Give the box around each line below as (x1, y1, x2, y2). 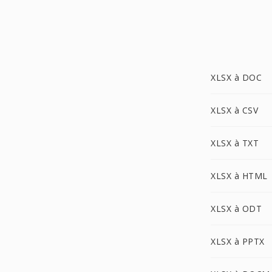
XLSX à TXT (211, 137, 259, 149)
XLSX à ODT (211, 203, 262, 214)
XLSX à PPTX (211, 236, 265, 247)
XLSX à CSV (211, 104, 258, 116)
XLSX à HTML (211, 170, 268, 182)
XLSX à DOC (211, 72, 262, 83)
